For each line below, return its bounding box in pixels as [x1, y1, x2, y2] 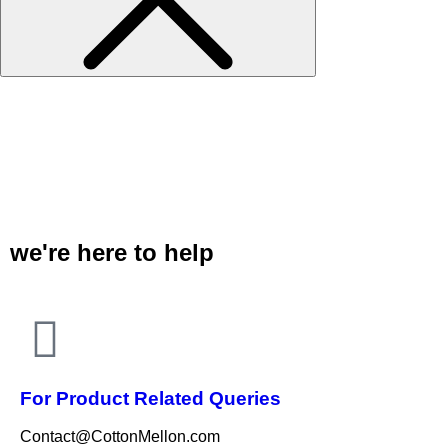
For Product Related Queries [20, 387, 281, 409]
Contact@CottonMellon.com [20, 428, 220, 446]
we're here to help [10, 238, 214, 266]
